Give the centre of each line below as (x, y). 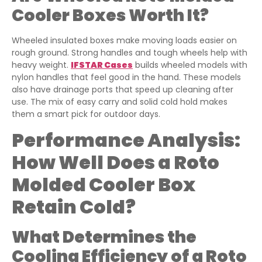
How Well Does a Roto (116, 162)
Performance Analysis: (126, 140)
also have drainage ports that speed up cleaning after (123, 90)
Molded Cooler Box (104, 184)
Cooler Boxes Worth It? (110, 16)
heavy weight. (41, 65)
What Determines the (104, 237)
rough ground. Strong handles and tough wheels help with (130, 53)
